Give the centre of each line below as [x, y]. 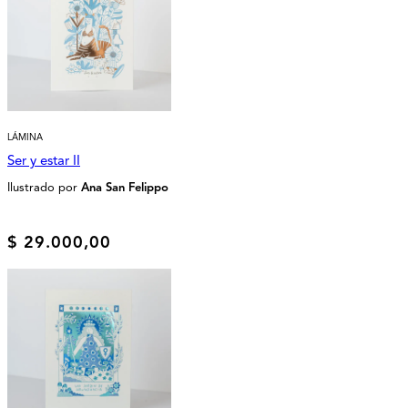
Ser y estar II [44, 160]
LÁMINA [25, 137]
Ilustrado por [44, 187]
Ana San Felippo [125, 187]
